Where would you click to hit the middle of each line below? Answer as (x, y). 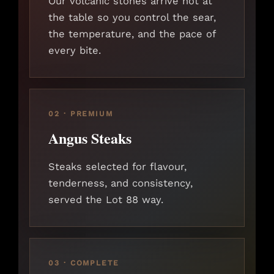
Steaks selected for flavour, (117, 167)
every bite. (75, 51)
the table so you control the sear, (132, 18)
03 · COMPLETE (84, 263)
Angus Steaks (90, 138)
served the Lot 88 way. (106, 200)
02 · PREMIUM (81, 114)
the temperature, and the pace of (132, 34)
